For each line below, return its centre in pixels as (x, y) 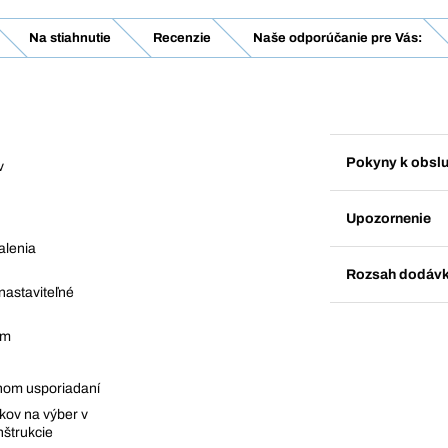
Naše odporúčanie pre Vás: (337, 38)
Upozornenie (388, 218)
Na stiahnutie (70, 38)
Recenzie (182, 38)
